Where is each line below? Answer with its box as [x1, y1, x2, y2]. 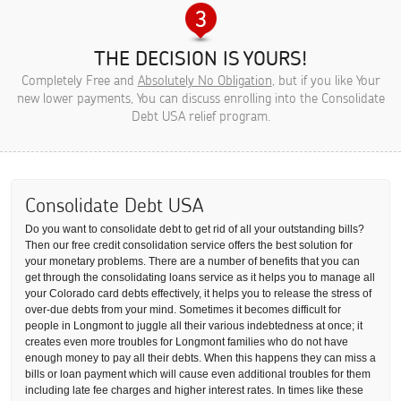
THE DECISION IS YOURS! [94, 45, 307, 71]
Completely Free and [21, 71, 138, 89]
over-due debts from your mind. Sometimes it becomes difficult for [25, 303, 341, 316]
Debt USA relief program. [131, 107, 270, 124]
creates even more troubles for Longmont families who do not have [25, 336, 348, 348]
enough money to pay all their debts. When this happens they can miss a [25, 352, 376, 364]
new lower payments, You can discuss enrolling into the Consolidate [16, 89, 385, 107]
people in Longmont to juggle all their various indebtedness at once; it [25, 320, 363, 332]
